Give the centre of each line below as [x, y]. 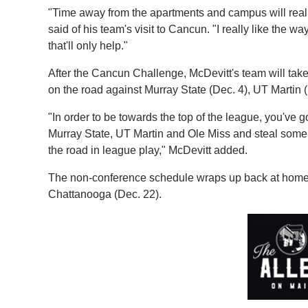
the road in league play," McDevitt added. [148, 151]
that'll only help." [88, 46]
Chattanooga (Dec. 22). [105, 195]
